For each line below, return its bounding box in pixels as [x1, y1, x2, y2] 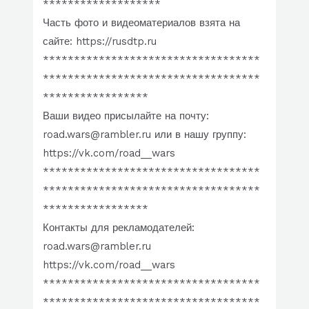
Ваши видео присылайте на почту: [43, 109, 210, 122]
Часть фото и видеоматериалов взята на [43, 16, 241, 29]
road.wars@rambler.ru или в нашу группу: [43, 128, 247, 141]
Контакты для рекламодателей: [43, 221, 195, 234]
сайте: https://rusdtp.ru [43, 34, 157, 48]
